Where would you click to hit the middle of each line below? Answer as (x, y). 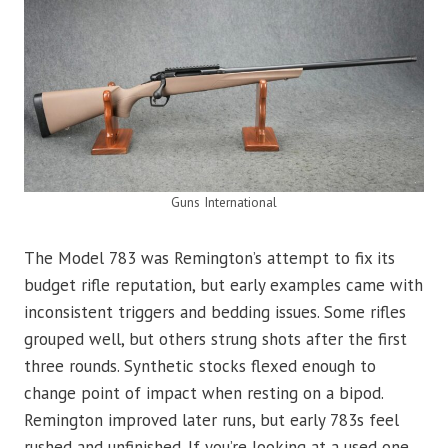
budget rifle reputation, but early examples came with (223, 285)
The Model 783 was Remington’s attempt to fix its (209, 258)
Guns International (224, 202)
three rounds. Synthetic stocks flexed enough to (200, 366)
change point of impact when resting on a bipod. (203, 393)
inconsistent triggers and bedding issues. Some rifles (215, 312)
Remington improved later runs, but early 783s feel (211, 420)
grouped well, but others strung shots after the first (215, 339)
